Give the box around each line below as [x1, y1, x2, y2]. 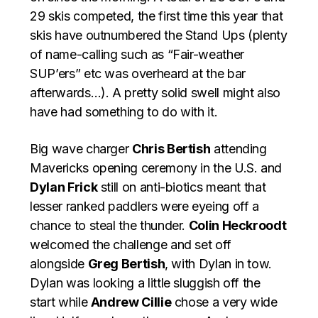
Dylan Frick [30, 180, 98, 195]
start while [30, 295, 91, 310]
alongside [30, 256, 88, 272]
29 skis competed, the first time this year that [30, 9, 283, 24]
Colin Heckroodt [188, 218, 287, 234]
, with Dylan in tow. [165, 256, 273, 272]
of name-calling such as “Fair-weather [30, 47, 244, 62]
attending [210, 141, 267, 157]
